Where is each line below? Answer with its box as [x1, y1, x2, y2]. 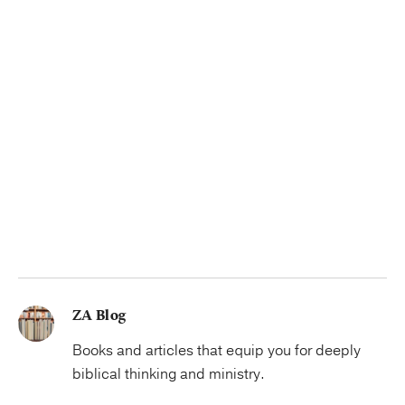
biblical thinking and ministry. [72, 364, 265, 384]
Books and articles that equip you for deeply [72, 341, 361, 361]
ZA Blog [72, 306, 126, 325]
